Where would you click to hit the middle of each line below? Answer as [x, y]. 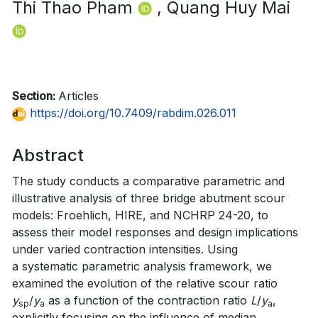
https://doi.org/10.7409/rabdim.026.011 [131, 113]
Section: [35, 95]
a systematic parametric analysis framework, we [142, 266]
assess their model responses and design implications [155, 232]
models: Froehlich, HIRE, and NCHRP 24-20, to [140, 215]
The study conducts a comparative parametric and [148, 181]
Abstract [48, 155]
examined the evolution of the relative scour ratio [145, 283]
